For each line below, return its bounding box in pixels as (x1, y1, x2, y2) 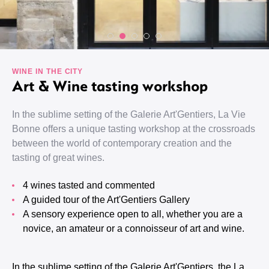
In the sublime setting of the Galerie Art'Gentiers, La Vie (12, 109, 246, 119)
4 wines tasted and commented (28, 180, 155, 190)
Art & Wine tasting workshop (12, 76, 208, 95)
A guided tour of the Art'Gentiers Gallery (29, 195, 190, 205)
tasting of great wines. (12, 153, 104, 163)
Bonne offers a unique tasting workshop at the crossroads (12, 124, 255, 134)
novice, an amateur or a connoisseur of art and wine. (23, 223, 244, 234)
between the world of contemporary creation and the (12, 138, 232, 148)
